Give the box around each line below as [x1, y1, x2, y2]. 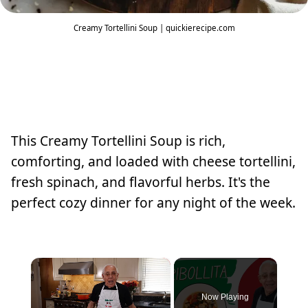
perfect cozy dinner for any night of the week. [11, 192, 296, 212]
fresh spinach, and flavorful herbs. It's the [11, 172, 270, 191]
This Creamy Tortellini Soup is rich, [11, 131, 225, 150]
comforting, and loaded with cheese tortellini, [11, 151, 296, 170]
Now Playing [201, 292, 250, 302]
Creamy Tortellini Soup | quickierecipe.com [73, 22, 235, 33]
